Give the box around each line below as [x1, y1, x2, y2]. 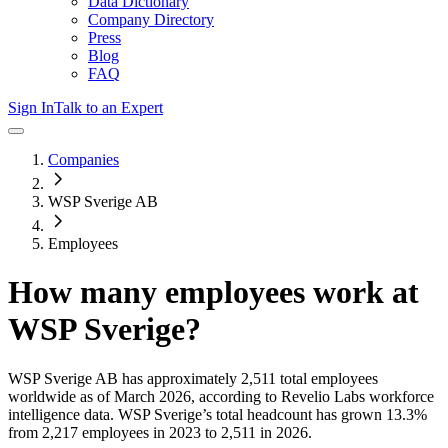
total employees [276, 369, 378, 387]
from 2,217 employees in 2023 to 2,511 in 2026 [8, 423, 308, 441]
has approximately [118, 369, 237, 387]
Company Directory [88, 11, 214, 28]
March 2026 [114, 387, 191, 405]
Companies [48, 151, 119, 168]
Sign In [8, 99, 54, 116]
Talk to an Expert [54, 99, 163, 116]
